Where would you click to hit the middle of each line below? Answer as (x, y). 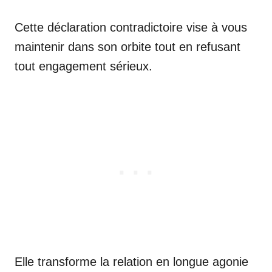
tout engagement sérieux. (83, 66)
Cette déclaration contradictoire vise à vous (131, 27)
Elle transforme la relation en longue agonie (131, 261)
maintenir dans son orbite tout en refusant (127, 46)
